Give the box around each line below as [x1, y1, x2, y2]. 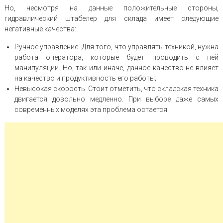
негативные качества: [4, 24, 76, 33]
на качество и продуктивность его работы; [14, 74, 156, 82]
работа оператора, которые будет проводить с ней [14, 53, 219, 61]
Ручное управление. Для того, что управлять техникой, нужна [14, 42, 219, 51]
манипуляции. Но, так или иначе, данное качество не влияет [14, 63, 219, 72]
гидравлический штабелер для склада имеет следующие [4, 14, 219, 22]
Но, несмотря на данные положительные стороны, [4, 3, 219, 12]
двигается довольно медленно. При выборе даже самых [14, 95, 219, 103]
